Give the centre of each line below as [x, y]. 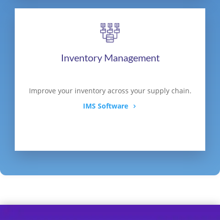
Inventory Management [110, 58]
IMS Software [105, 106]
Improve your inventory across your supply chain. [110, 91]
